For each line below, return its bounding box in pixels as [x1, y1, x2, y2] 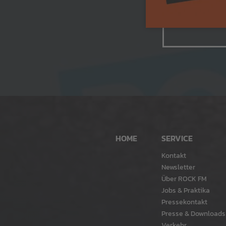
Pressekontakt [161, 196, 207, 208]
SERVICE [161, 132, 193, 145]
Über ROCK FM [161, 173, 207, 185]
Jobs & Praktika [161, 185, 210, 196]
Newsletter [161, 161, 195, 173]
